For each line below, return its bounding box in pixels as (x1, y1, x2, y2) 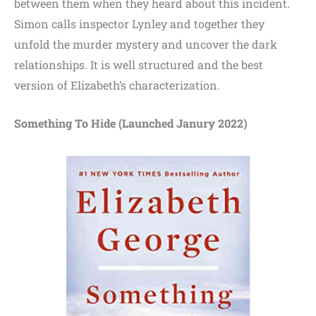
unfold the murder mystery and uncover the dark (14, 36, 277, 51)
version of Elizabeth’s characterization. (14, 77, 220, 92)
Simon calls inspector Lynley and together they (14, 16, 265, 31)
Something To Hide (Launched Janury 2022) (14, 116, 248, 131)
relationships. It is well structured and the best (14, 56, 263, 72)
